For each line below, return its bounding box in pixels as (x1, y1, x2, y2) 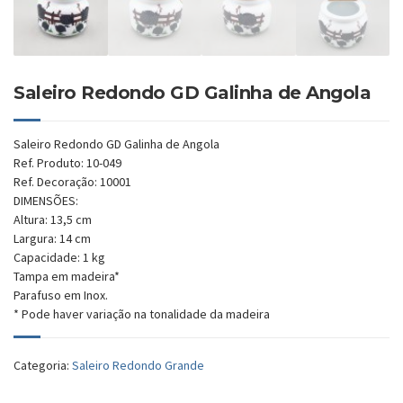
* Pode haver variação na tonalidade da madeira (13, 305, 270, 322)
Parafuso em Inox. (13, 286, 108, 303)
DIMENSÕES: (13, 192, 78, 209)
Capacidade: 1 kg (13, 248, 105, 265)
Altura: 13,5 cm (13, 210, 92, 228)
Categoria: (13, 356, 72, 373)
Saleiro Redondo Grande (72, 356, 204, 373)
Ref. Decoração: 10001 (13, 173, 131, 190)
